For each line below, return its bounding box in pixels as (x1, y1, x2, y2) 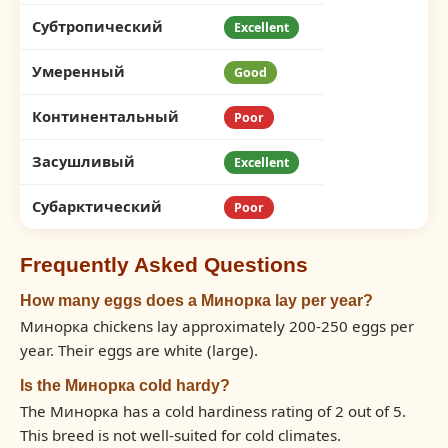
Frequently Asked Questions (20, 253, 308, 276)
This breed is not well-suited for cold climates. (20, 425, 341, 445)
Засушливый (32, 151, 135, 171)
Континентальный (32, 106, 179, 126)
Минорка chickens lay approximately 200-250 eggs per (20, 316, 414, 336)
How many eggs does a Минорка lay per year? (20, 291, 373, 309)
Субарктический (32, 196, 162, 216)
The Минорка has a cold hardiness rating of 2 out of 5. (20, 401, 406, 421)
